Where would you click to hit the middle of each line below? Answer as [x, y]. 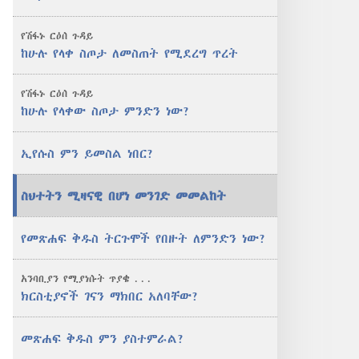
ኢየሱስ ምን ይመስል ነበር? [87, 153]
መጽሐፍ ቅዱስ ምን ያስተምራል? [103, 338]
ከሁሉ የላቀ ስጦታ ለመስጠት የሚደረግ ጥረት [129, 53]
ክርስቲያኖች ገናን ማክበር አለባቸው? [110, 296]
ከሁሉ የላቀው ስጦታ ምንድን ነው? [105, 111]
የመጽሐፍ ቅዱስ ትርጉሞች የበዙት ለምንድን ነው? [143, 238]
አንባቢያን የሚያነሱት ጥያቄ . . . [86, 278]
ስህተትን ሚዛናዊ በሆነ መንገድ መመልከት [123, 196]
